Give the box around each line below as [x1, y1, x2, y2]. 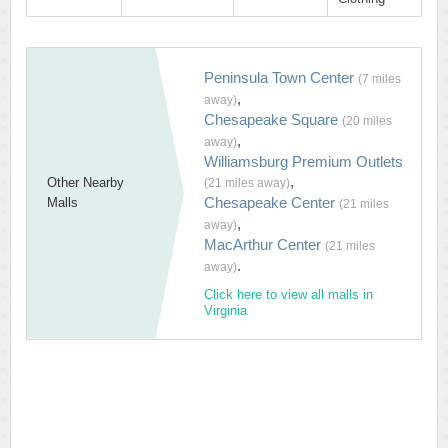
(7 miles [358, 72, 401, 86]
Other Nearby [47, 175, 124, 190]
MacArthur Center [204, 236, 325, 253]
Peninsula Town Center [204, 69, 358, 86]
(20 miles [342, 114, 392, 128]
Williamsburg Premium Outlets [204, 153, 403, 170]
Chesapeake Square [204, 111, 342, 128]
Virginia [204, 303, 247, 318]
